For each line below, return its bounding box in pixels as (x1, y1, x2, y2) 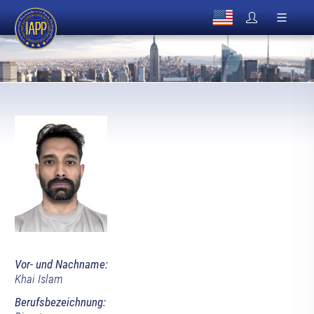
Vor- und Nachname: (14, 257, 108, 272)
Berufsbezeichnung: (14, 295, 106, 310)
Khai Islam (14, 272, 63, 287)
